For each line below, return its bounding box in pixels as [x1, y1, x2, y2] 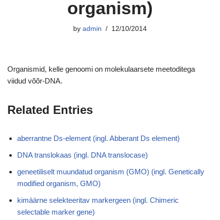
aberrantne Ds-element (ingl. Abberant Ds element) [17, 134, 180, 142]
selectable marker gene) [17, 208, 95, 216]
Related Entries [7, 103, 93, 116]
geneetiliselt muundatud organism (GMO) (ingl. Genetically [17, 167, 204, 176]
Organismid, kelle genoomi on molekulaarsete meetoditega [7, 65, 195, 73]
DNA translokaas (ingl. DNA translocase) [17, 151, 148, 159]
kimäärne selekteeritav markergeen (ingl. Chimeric [17, 196, 179, 204]
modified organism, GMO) [17, 179, 101, 188]
